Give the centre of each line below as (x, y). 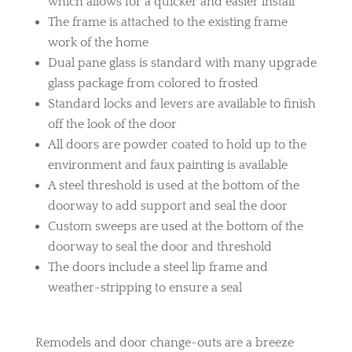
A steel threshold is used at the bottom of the (173, 186)
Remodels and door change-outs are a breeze (164, 343)
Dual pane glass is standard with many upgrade (182, 63)
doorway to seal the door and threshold (159, 247)
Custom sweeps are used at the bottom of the (175, 227)
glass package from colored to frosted (153, 84)
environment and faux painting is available (167, 165)
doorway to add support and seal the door (167, 206)
